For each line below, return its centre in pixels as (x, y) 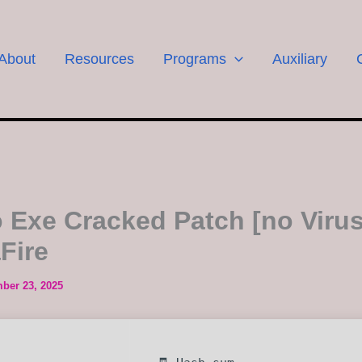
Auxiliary (299, 59)
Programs (195, 59)
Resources (100, 59)
